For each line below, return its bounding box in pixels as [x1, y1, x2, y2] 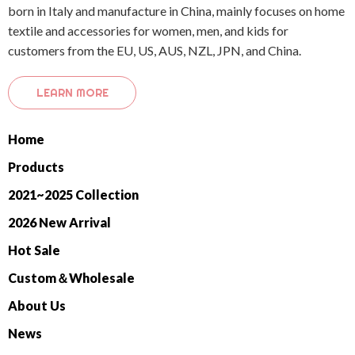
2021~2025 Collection [8, 186, 139, 202]
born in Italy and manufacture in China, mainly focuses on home [8, 2, 345, 18]
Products [8, 158, 64, 174]
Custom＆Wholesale [8, 269, 135, 285]
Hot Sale [8, 242, 60, 258]
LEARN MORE [36, 85, 109, 100]
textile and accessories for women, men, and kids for [8, 22, 288, 38]
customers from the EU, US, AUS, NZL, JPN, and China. [8, 42, 301, 58]
